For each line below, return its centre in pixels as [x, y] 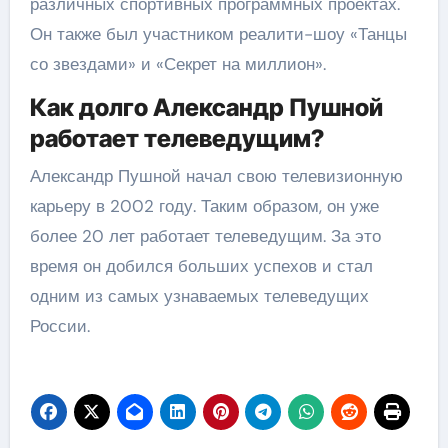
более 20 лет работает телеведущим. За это [205, 235]
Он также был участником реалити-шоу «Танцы [218, 34]
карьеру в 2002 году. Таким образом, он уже [204, 205]
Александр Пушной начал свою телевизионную [216, 175]
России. [59, 325]
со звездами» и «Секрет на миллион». [177, 64]
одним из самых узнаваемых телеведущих [199, 295]
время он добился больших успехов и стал [201, 265]
